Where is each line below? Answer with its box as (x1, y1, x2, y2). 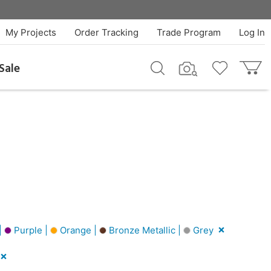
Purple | (11, 224, 50, 236)
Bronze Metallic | (106, 224, 183, 236)
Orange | (57, 224, 99, 236)
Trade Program (156, 27, 221, 38)
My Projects (5, 27, 56, 38)
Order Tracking (74, 27, 139, 38)
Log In (238, 27, 265, 38)
